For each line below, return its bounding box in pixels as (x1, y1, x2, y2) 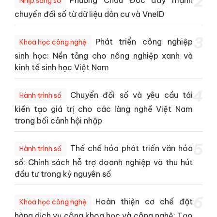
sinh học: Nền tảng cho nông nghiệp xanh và (15, 50, 193, 61)
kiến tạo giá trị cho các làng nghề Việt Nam (15, 104, 193, 114)
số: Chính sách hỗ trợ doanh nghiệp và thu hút (15, 157, 193, 167)
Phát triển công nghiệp (95, 36, 193, 46)
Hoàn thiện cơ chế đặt (95, 196, 193, 206)
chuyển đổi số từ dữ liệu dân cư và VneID (15, 9, 164, 19)
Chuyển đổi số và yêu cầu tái (70, 90, 193, 100)
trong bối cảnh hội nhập (15, 115, 102, 125)
